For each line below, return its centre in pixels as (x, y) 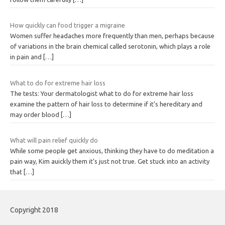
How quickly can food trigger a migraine (68, 25)
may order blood (35, 114)
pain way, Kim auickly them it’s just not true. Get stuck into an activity (110, 161)
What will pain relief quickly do (54, 140)
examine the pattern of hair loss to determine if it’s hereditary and (106, 104)
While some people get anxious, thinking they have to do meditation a (112, 151)
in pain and (27, 57)
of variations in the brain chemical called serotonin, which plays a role (110, 46)
